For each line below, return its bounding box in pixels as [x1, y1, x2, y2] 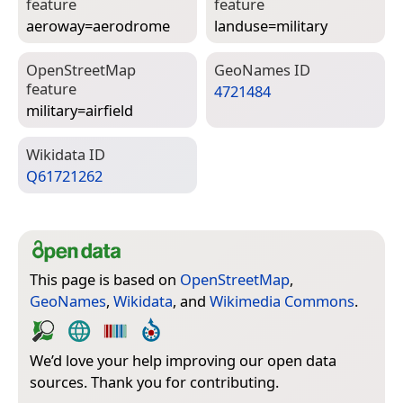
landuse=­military [214, 14, 327, 36]
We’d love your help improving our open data [30, 349, 336, 371]
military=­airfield [26, 99, 133, 121]
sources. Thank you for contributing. [30, 371, 279, 392]
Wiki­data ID [26, 143, 105, 165]
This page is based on [30, 268, 180, 290]
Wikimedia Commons [210, 290, 354, 311]
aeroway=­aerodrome [26, 14, 170, 36]
